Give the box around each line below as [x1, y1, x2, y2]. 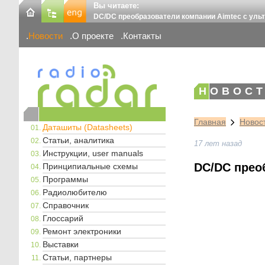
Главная [194, 117, 226, 127]
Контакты [123, 31, 161, 41]
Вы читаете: [93, 1, 139, 10]
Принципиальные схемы [43, 161, 138, 171]
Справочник [43, 200, 89, 210]
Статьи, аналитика [43, 135, 114, 145]
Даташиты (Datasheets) [43, 122, 132, 132]
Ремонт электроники [43, 226, 121, 236]
